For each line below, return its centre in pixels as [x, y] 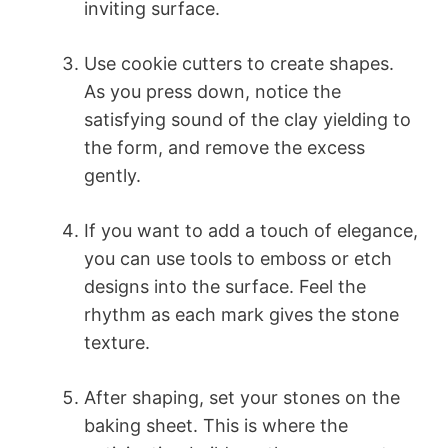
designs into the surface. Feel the [225, 287]
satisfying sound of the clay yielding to [247, 120]
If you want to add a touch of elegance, [251, 231]
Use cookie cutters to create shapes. [239, 64]
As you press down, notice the [212, 92]
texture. [117, 343]
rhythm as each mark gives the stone [241, 315]
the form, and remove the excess [224, 148]
